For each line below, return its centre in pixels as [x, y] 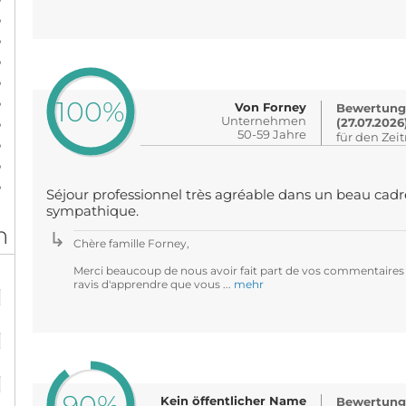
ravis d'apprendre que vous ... [153, 284]
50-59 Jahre [272, 134]
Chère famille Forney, [131, 243]
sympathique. [92, 211]
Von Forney [271, 107]
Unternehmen [264, 121]
